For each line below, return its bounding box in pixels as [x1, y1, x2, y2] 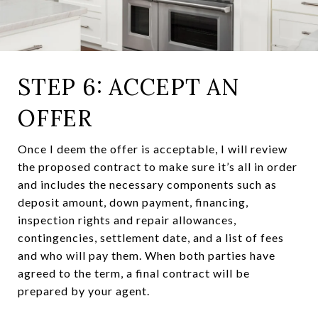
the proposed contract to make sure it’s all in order [18, 160, 297, 174]
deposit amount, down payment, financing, [18, 195, 248, 209]
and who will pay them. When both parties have [18, 248, 275, 263]
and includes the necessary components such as [18, 177, 277, 192]
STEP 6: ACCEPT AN [18, 72, 239, 102]
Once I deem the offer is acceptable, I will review [18, 142, 287, 156]
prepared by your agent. [18, 284, 150, 298]
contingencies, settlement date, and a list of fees [18, 231, 284, 245]
